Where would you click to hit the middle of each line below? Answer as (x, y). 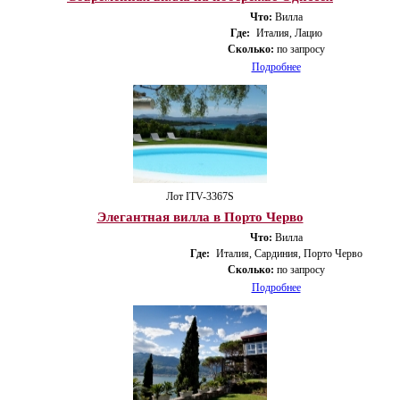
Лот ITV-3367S (200, 196)
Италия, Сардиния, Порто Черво (289, 253)
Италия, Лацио (289, 33)
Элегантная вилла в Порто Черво (200, 217)
